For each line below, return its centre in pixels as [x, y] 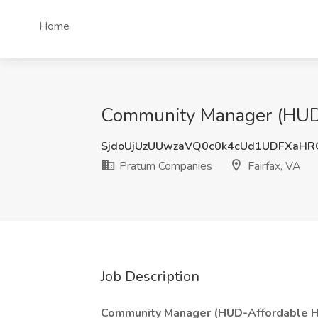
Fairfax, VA [273, 166]
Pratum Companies [164, 166]
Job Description [150, 276]
